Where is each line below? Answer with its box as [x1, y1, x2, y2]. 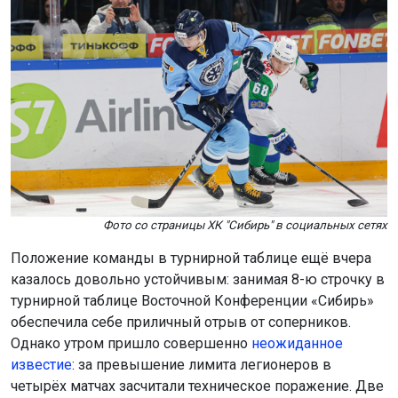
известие [11, 356, 72, 374]
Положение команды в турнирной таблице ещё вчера [11, 250, 371, 267]
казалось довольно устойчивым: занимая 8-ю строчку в [11, 271, 385, 289]
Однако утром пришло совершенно [11, 335, 251, 353]
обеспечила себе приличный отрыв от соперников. [11, 314, 351, 331]
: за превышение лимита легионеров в [72, 356, 331, 374]
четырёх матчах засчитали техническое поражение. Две [11, 378, 384, 395]
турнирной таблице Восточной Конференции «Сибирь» [11, 292, 374, 310]
